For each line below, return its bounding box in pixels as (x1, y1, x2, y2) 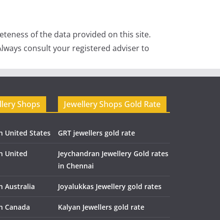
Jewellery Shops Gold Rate (64, 98, 161, 110)
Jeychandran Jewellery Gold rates (58, 148, 168, 158)
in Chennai (58, 161, 94, 170)
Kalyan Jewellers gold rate (58, 202, 144, 212)
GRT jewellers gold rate (58, 128, 135, 137)
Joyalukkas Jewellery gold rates (58, 181, 162, 191)
